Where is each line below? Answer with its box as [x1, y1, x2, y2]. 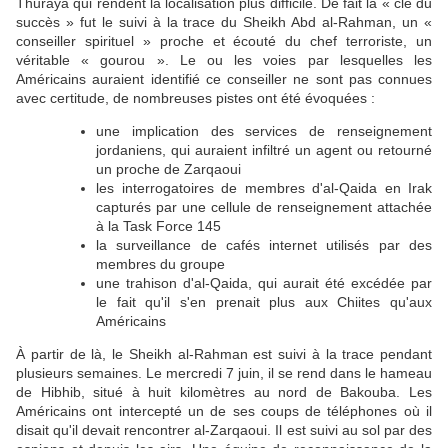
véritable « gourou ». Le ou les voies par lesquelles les [16, 52, 432, 69]
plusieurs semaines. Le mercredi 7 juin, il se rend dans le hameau [16, 365, 432, 382]
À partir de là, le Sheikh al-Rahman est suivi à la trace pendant [16, 346, 432, 363]
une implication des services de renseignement [96, 123, 432, 140]
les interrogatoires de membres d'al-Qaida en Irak [96, 180, 432, 197]
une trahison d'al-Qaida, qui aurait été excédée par [96, 275, 432, 292]
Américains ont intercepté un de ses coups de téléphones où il [16, 403, 432, 420]
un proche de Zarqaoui [96, 161, 241, 178]
